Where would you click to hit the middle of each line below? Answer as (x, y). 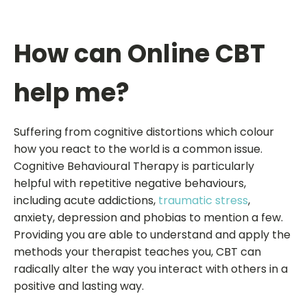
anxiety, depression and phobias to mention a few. (148, 218)
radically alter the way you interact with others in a (151, 269)
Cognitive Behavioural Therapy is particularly (134, 166)
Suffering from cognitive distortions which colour (144, 132)
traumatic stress (203, 200)
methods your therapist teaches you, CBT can (137, 252)
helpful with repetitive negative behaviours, (130, 183)
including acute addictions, (86, 200)
